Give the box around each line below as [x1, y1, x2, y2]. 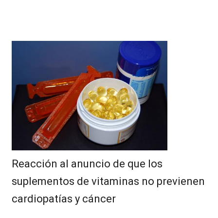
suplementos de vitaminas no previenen [12, 175, 205, 188]
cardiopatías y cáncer [12, 193, 116, 205]
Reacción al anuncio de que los [12, 158, 163, 170]
